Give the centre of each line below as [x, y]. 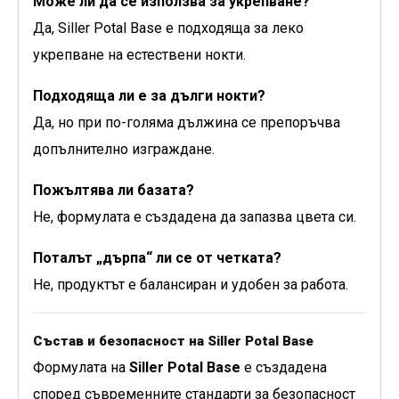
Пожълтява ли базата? [114, 191]
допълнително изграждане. [124, 150]
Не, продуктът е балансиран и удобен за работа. [191, 285]
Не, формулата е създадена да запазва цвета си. [195, 217]
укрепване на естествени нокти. [139, 55]
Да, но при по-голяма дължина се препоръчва [187, 123]
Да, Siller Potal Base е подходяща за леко [168, 28]
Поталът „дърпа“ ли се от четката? [157, 258]
